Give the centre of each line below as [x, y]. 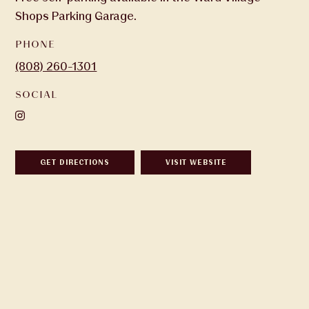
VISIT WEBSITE [196, 162]
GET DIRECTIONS [75, 162]
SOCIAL [36, 94]
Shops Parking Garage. [76, 16]
